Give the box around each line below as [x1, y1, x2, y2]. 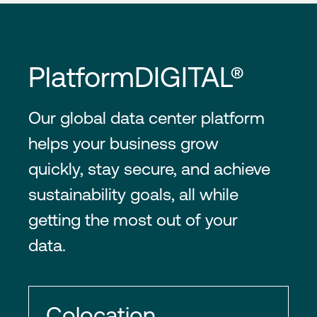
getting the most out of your [28, 210, 238, 229]
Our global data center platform [28, 108, 265, 127]
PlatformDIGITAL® [28, 61, 244, 93]
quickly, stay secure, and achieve [28, 159, 270, 178]
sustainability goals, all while [28, 185, 238, 204]
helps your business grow [28, 134, 219, 153]
